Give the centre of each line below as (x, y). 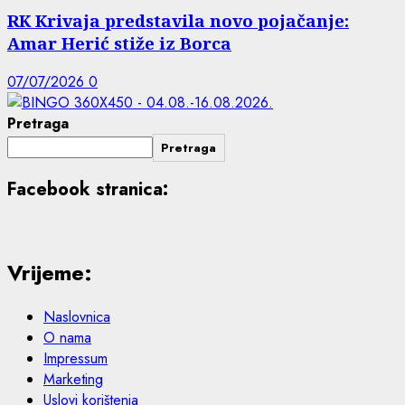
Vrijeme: (50, 272)
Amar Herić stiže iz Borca (119, 43)
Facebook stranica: (88, 190)
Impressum (75, 358)
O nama (67, 337)
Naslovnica (77, 316)
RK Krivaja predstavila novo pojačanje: (178, 21)
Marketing (73, 379)
